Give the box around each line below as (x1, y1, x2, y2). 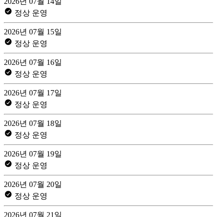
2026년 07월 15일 (4, 27, 62, 36)
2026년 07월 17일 (4, 88, 62, 97)
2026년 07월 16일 (4, 58, 62, 66)
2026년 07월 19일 (4, 149, 62, 158)
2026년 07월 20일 (4, 180, 62, 188)
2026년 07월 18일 (4, 119, 62, 127)
